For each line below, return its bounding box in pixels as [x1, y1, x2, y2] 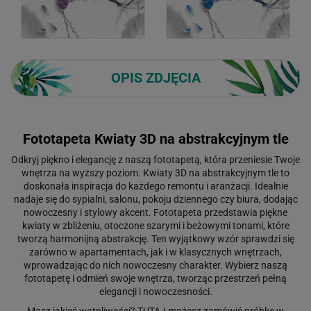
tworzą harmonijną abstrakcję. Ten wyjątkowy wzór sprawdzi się [17, 233, 294, 245]
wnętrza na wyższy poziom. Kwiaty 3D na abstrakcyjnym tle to [22, 167, 289, 179]
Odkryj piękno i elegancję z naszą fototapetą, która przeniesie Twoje [11, 154, 300, 166]
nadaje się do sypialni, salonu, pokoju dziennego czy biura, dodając [13, 194, 298, 205]
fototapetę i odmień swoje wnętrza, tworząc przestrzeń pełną [24, 273, 287, 285]
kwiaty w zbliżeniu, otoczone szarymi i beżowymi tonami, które [22, 220, 289, 232]
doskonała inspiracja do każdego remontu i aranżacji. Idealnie [23, 180, 288, 192]
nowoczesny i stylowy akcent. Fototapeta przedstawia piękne [24, 207, 287, 219]
